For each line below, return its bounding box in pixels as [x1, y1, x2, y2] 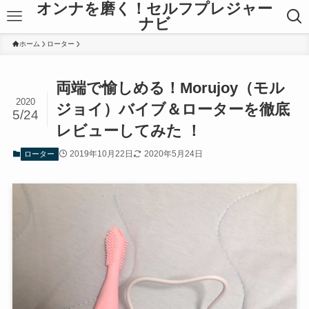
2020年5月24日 [143, 149, 203, 159]
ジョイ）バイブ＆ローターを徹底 [56, 101, 290, 119]
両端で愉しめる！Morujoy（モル [56, 79, 286, 97]
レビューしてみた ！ [56, 122, 202, 140]
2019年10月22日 [69, 149, 133, 159]
